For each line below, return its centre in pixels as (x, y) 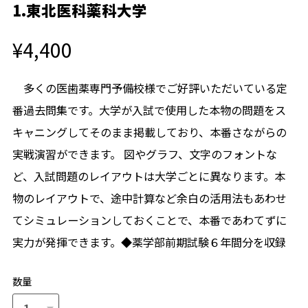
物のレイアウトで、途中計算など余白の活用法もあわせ (149, 198)
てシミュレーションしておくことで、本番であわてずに (149, 220)
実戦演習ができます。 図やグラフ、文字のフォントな (144, 154)
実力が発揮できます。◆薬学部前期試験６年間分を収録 (149, 242)
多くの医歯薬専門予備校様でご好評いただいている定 (150, 88)
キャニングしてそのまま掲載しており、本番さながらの (149, 132)
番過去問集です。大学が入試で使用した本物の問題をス (149, 110)
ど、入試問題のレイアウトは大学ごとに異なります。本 (148, 176)
